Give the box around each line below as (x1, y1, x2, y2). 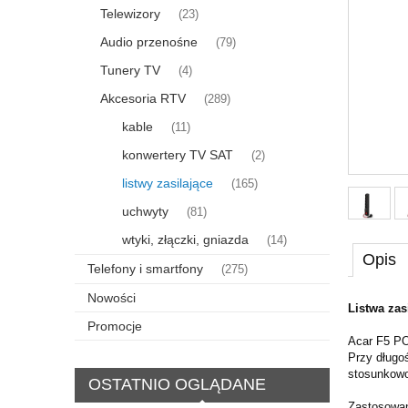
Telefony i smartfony (87, 260, 203, 276)
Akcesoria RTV (100, 90, 186, 106)
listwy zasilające (122, 175, 213, 190)
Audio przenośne (100, 34, 198, 49)
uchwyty (122, 203, 168, 219)
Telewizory (100, 5, 160, 21)
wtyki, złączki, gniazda (122, 231, 249, 247)
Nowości (87, 290, 136, 305)
